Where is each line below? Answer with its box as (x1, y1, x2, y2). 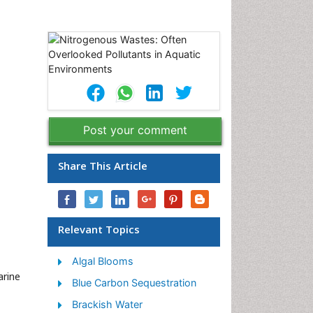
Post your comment (83, 123, 187, 137)
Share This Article (58, 159, 147, 173)
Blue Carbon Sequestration (72, 277, 196, 289)
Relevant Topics (58, 222, 140, 236)
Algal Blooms (72, 255, 133, 267)
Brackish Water (72, 298, 143, 310)
